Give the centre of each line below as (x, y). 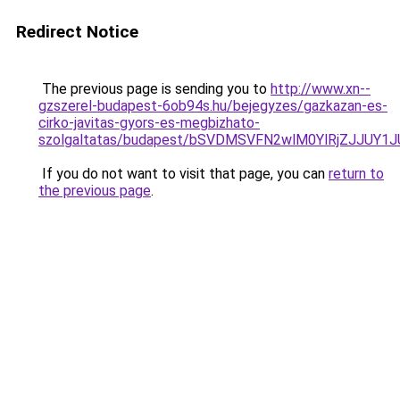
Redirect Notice (77, 32)
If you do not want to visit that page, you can (183, 174)
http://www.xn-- (321, 89)
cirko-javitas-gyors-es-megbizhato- (149, 123)
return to (356, 174)
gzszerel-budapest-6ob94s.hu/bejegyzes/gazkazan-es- (213, 106)
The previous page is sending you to (154, 89)
